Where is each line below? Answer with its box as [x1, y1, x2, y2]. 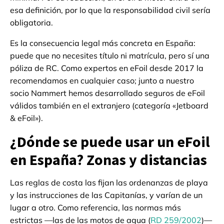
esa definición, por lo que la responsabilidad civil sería [10, 4, 210, 15]
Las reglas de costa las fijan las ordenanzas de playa [10, 177, 208, 187]
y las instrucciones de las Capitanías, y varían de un [10, 189, 202, 200]
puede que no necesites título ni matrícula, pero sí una [10, 50, 209, 60]
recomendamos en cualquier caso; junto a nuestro [10, 75, 194, 85]
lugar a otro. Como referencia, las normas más [10, 202, 181, 212]
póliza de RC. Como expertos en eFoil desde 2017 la [10, 62, 203, 73]
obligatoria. [10, 17, 53, 27]
